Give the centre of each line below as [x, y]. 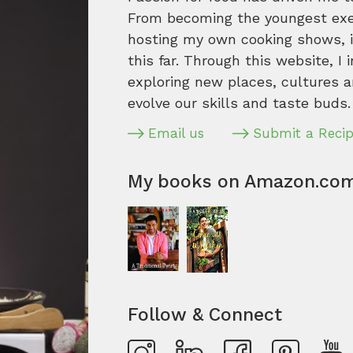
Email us [176, 133]
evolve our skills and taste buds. [239, 103]
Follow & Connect [205, 315]
